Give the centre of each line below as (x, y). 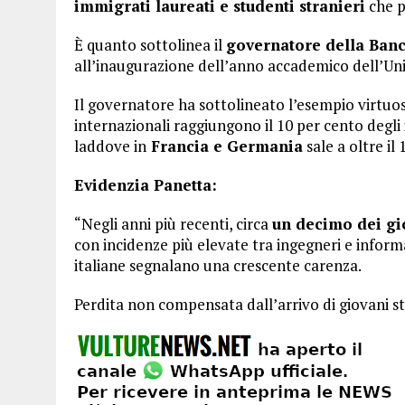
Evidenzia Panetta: (146, 185)
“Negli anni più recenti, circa (173, 224)
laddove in (110, 146)
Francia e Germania (225, 146)
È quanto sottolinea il (150, 45)
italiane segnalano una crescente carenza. (218, 265)
